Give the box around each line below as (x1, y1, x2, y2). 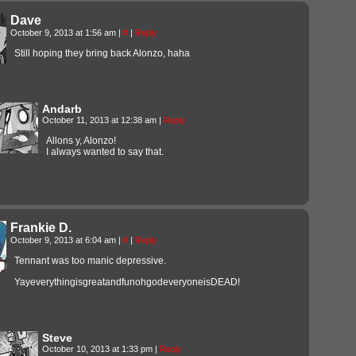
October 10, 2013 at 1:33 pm (42, 343, 155, 354)
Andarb (42, 102, 82, 115)
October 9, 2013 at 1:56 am (10, 27, 118, 37)
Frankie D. (10, 220, 72, 234)
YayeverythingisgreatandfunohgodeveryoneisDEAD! (14, 276, 240, 288)
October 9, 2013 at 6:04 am (10, 234, 118, 245)
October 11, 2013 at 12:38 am (42, 114, 159, 125)
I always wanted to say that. (46, 145, 164, 157)
